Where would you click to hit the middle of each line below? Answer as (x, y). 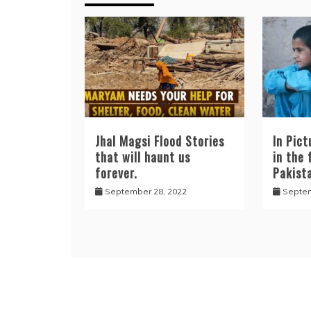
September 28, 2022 (146, 191)
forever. (116, 173)
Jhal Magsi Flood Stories (160, 141)
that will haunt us (143, 157)
